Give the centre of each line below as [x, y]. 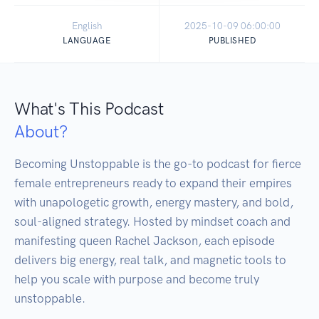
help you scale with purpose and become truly [137, 279]
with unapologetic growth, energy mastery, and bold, [154, 203]
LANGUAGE [87, 41]
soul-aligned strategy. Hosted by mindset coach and [152, 222]
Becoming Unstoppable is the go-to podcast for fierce [158, 164]
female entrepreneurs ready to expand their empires [153, 183]
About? [41, 132]
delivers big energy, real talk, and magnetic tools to [150, 260]
